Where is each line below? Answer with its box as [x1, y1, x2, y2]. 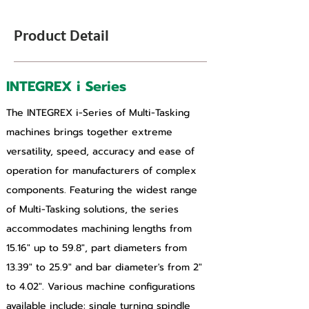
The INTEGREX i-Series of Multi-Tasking [6, 106, 193, 120]
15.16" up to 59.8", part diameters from [6, 241, 190, 255]
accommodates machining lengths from [6, 221, 195, 236]
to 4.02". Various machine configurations [6, 279, 199, 294]
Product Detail [14, 24, 109, 48]
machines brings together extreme [6, 125, 176, 139]
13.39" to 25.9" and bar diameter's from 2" [6, 260, 206, 275]
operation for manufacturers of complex [6, 163, 200, 178]
